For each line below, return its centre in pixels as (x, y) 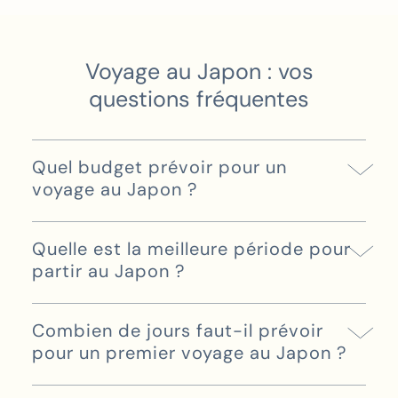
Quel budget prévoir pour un (159, 167)
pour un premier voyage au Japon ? (189, 353)
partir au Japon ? (108, 271)
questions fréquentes (199, 99)
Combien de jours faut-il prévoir (178, 330)
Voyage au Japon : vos (199, 72)
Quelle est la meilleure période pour (191, 249)
